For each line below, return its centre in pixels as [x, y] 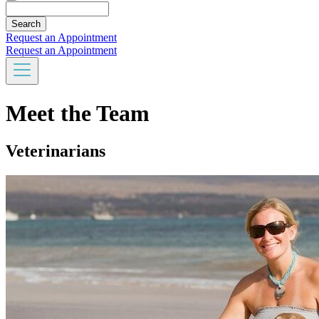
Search [22, 8]
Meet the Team [78, 113]
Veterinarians [56, 151]
